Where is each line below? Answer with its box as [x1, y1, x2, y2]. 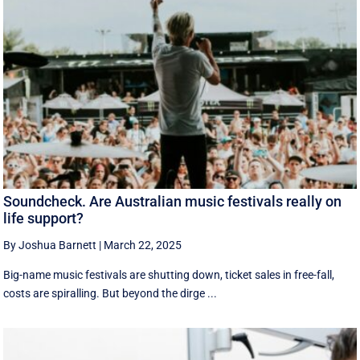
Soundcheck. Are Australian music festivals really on [3, 192, 342, 210]
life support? [3, 209, 84, 227]
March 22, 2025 [104, 238, 182, 252]
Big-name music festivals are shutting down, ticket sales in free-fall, [3, 268, 335, 281]
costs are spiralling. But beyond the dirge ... [3, 286, 218, 300]
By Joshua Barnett [3, 238, 97, 252]
